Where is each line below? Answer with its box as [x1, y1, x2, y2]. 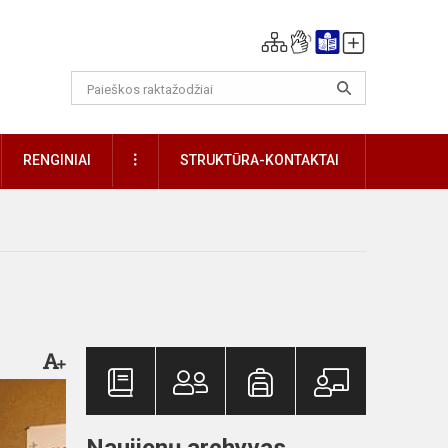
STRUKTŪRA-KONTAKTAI [180, 152, 339, 169]
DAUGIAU [136, 151, 195, 168]
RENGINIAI [23, 152, 91, 169]
